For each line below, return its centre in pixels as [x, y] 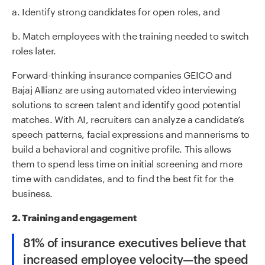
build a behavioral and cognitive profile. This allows [122, 148]
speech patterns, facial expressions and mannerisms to [131, 133]
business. [33, 192]
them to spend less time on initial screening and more [127, 163]
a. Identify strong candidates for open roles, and [116, 11]
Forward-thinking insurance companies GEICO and [122, 74]
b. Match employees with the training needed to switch [131, 35]
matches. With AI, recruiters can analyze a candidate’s [128, 118]
